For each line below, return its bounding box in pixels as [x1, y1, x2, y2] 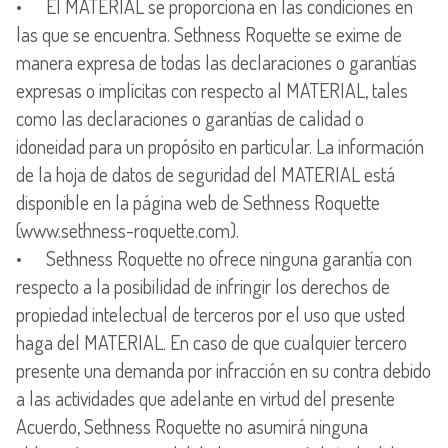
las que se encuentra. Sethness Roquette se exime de [16, 20, 402, 47]
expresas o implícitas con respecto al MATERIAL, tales [16, 76, 408, 103]
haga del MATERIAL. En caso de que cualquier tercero [16, 328, 407, 355]
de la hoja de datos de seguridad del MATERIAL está [16, 160, 395, 187]
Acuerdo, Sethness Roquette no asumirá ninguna [16, 412, 368, 439]
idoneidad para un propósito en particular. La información [16, 132, 424, 159]
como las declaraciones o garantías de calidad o [16, 104, 364, 131]
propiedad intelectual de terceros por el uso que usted [16, 300, 405, 327]
